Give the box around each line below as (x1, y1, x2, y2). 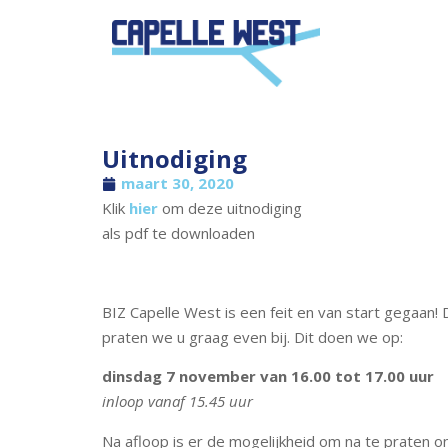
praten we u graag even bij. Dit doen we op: (102, 327, 403, 348)
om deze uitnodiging (158, 198, 302, 219)
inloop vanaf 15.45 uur (102, 391, 253, 412)
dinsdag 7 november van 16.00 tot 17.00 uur (102, 366, 434, 387)
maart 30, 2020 (121, 173, 234, 194)
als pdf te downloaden (102, 223, 255, 244)
